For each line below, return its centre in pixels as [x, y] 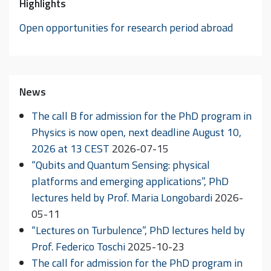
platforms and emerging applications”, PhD [130, 181]
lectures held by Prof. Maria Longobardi [122, 197]
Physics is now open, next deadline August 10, [136, 132]
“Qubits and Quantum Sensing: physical [121, 165]
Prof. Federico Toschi [78, 246]
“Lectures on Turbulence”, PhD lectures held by [138, 230]
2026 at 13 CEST [70, 148]
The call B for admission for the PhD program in [142, 116]
